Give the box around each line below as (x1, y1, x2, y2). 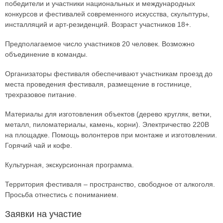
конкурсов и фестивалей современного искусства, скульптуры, (5, 10, 210, 18)
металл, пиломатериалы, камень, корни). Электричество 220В (5, 120, 209, 129)
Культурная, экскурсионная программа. (5, 161, 134, 169)
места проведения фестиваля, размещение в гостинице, (5, 80, 192, 89)
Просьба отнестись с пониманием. (5, 191, 118, 199)
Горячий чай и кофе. (5, 141, 72, 150)
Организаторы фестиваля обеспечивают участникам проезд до (5, 70, 213, 78)
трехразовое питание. (5, 91, 77, 99)
